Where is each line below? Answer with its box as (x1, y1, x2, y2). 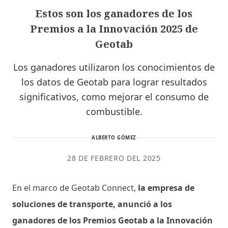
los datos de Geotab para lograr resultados (21, 75, 207, 88)
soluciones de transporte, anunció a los (12, 198, 172, 210)
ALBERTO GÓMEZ (92, 134, 136, 141)
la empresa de (138, 182, 194, 193)
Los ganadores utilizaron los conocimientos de (13, 61, 215, 73)
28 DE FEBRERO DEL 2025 (67, 153, 161, 163)
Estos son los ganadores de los (36, 6, 192, 20)
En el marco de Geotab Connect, (12, 182, 138, 193)
